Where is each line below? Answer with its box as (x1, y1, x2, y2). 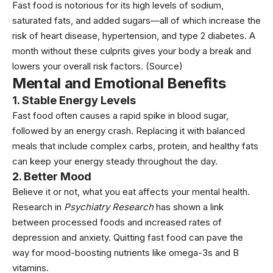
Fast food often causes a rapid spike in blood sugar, (12, 110, 229, 121)
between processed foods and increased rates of (12, 216, 222, 228)
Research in (12, 201, 64, 213)
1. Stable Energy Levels (12, 94, 136, 107)
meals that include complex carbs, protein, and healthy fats (12, 140, 258, 152)
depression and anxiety (12, 232, 108, 243)
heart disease (41, 30, 97, 41)
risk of (12, 30, 41, 41)
